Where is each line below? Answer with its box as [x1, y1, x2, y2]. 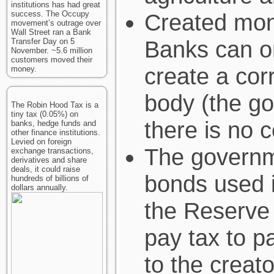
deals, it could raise [11, 165, 80, 174]
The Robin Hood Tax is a [11, 100, 98, 109]
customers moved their [11, 55, 92, 64]
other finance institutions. [11, 128, 100, 137]
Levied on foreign [11, 137, 72, 146]
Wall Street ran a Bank [11, 28, 91, 37]
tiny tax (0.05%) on [11, 109, 78, 119]
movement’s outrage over [11, 18, 101, 28]
